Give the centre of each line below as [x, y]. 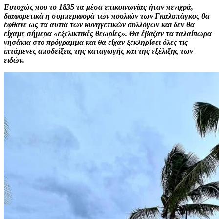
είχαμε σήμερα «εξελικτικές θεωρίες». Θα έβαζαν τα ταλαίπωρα [108, 33]
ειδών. [14, 60]
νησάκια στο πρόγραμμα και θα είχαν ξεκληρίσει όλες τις [96, 42]
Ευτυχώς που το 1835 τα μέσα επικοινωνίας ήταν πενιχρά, [99, 7]
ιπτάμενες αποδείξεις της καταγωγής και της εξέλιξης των [99, 51]
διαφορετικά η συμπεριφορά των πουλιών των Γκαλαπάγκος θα [107, 16]
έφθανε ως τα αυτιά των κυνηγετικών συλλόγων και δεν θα [99, 24]
